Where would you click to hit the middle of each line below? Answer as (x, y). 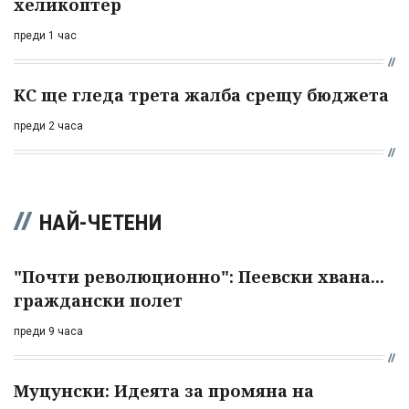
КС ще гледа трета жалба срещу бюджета (201, 94)
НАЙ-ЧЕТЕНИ (100, 222)
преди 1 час (45, 35)
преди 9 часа (48, 331)
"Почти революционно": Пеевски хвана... (199, 276)
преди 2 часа (48, 126)
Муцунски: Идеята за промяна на (164, 390)
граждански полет (98, 300)
